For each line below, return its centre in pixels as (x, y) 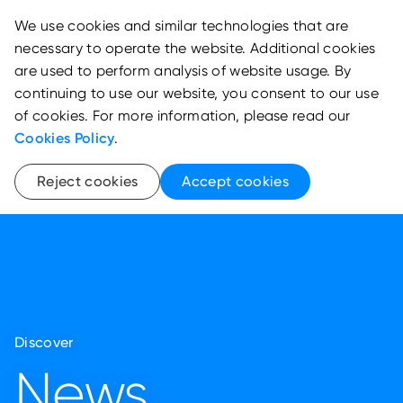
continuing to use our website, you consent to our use (197, 93)
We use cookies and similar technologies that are (182, 26)
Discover (44, 342)
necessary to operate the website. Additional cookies (195, 48)
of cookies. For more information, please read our (183, 116)
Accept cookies (235, 181)
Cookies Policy (65, 138)
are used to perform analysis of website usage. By (183, 71)
